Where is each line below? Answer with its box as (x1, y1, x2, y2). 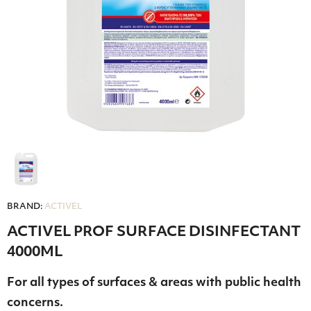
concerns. (7, 297, 63, 310)
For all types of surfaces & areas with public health (7, 277, 301, 289)
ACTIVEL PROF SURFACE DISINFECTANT (7, 226, 301, 240)
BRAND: (7, 203, 43, 212)
